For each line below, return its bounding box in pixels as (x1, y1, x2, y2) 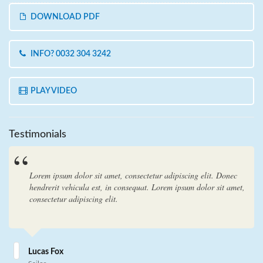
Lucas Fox (28, 248, 63, 256)
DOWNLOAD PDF (28, 13, 100, 21)
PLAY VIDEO (28, 87, 77, 95)
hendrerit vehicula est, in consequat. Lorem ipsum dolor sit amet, (29, 181, 245, 193)
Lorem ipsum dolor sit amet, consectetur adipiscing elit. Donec (29, 170, 237, 181)
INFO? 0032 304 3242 (28, 50, 111, 58)
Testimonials (9, 129, 66, 140)
